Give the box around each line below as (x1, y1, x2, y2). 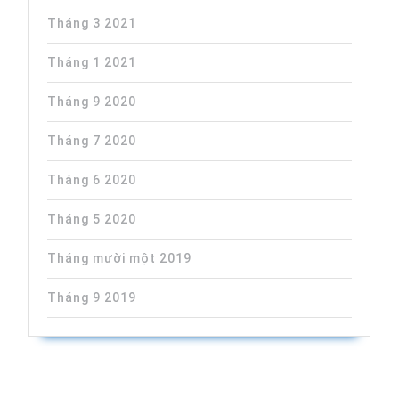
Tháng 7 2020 (47, 134, 136, 148)
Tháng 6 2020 (47, 173, 136, 187)
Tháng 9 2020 (47, 94, 136, 109)
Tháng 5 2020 (47, 212, 136, 226)
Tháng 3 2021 (47, 16, 136, 30)
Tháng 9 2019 (47, 290, 136, 305)
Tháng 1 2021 (47, 55, 136, 69)
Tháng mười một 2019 (47, 251, 191, 265)
